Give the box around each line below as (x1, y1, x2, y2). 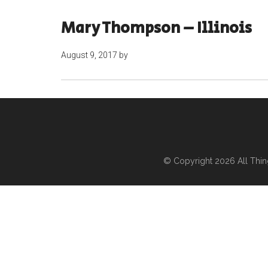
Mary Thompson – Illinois (61, 17, 252, 39)
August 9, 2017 (61, 50, 117, 60)
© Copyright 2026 (163, 156, 237, 166)
